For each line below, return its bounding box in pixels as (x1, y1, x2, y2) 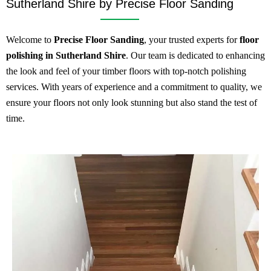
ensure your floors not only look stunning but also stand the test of (6, 97, 257, 108)
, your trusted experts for (144, 34, 240, 45)
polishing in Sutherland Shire (6, 50, 126, 61)
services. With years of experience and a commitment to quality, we (6, 82, 262, 93)
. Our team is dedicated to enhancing (126, 50, 265, 61)
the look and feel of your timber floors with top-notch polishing (6, 66, 246, 77)
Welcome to (6, 34, 54, 45)
